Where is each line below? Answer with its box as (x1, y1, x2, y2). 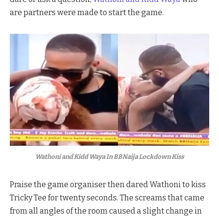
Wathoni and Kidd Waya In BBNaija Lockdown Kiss (35, 153, 184, 161)
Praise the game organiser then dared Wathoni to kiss (10, 180, 206, 190)
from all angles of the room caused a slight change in (10, 206, 202, 216)
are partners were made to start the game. (10, 8, 164, 18)
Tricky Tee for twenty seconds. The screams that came (10, 193, 204, 203)
